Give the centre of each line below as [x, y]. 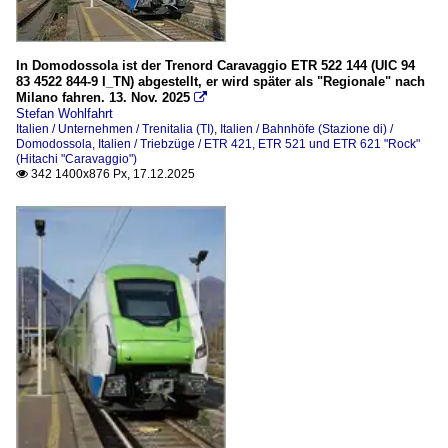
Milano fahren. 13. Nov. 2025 [103, 97]
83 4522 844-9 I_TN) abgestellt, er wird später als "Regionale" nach [220, 81]
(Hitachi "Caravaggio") [76, 158]
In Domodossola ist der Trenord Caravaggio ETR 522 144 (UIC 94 [215, 65]
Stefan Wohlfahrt [64, 113]
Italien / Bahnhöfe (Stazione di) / [306, 128]
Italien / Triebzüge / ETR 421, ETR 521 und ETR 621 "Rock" [259, 143]
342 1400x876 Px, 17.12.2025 [111, 173]
